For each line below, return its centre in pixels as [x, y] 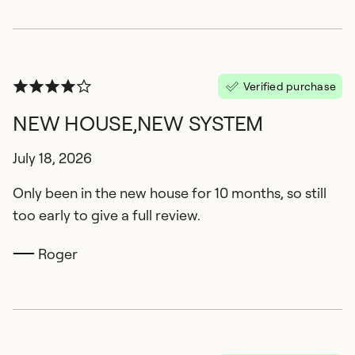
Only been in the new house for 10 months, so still [170, 193]
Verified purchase [289, 86]
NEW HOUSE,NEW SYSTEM [138, 123]
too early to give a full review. [107, 215]
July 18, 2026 [52, 158]
